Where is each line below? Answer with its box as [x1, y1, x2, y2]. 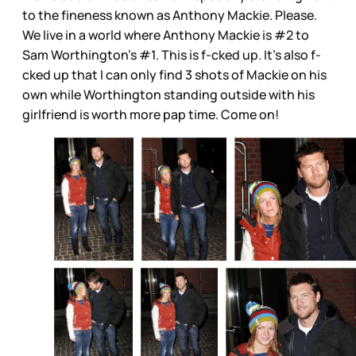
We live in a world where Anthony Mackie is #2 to [22, 26, 309, 44]
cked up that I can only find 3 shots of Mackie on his [22, 66, 327, 84]
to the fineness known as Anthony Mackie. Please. [22, 6, 317, 25]
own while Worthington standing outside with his [22, 86, 315, 104]
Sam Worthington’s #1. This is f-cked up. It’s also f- [22, 46, 321, 64]
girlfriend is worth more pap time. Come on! [22, 106, 279, 124]
